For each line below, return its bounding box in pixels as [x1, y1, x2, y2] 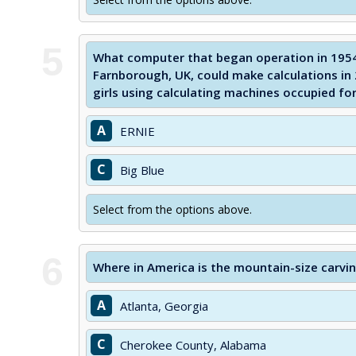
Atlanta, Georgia [120, 298, 208, 314]
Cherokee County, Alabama [120, 337, 266, 353]
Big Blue [120, 162, 164, 178]
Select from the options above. [93, 202, 252, 217]
